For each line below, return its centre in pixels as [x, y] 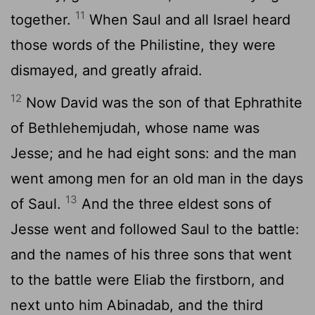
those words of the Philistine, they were [143, 45]
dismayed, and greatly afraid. [107, 70]
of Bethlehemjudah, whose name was [135, 128]
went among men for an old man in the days [157, 178]
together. [43, 19]
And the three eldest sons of [174, 204]
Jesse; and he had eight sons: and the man [154, 153]
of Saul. [38, 204]
